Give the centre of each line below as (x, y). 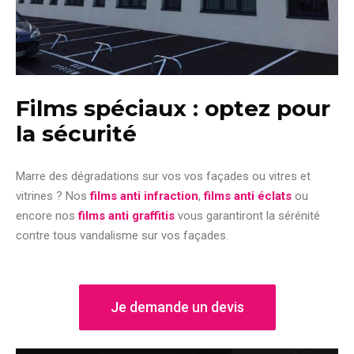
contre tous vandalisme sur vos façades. (122, 236)
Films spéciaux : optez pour (173, 109)
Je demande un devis (177, 307)
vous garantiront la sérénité (247, 216)
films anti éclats (248, 196)
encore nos (47, 216)
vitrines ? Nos (53, 196)
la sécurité (76, 134)
